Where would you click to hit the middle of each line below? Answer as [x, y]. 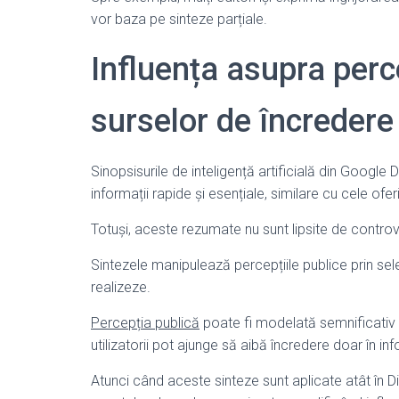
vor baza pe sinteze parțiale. [179, 19]
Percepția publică [145, 323]
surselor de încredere [242, 121]
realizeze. [121, 287]
